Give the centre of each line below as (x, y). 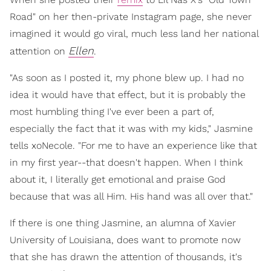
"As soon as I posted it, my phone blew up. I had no (127, 77)
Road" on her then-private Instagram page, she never (131, 16)
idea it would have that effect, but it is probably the (128, 94)
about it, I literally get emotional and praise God (118, 179)
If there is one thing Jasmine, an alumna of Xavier (123, 223)
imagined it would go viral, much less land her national (134, 33)
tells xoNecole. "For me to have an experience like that (133, 145)
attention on (39, 51)
